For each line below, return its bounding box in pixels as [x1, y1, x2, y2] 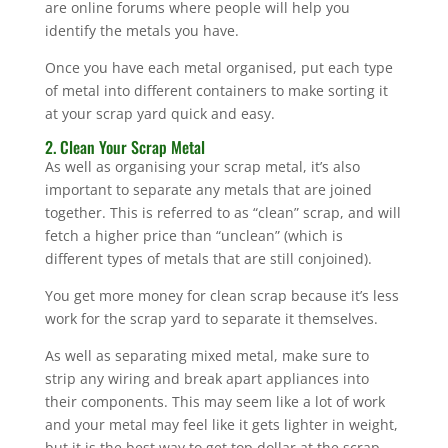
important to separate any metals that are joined [44, 179, 372, 199]
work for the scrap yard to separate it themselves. [44, 308, 378, 328]
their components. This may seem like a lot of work [44, 391, 385, 411]
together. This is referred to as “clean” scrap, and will [44, 202, 401, 222]
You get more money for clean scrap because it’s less [44, 285, 399, 305]
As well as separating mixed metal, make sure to [44, 345, 369, 365]
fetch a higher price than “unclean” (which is [44, 225, 343, 245]
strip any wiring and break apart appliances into [44, 368, 369, 388]
